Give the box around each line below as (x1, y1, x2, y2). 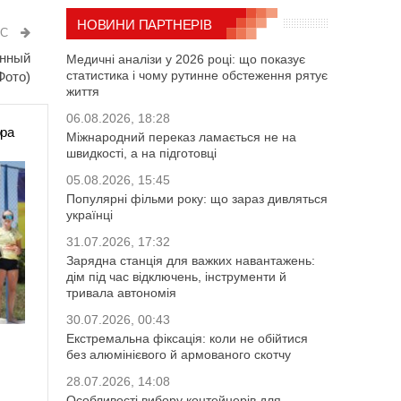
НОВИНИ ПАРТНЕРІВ (77, 16, 212, 32)
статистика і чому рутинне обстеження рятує (66, 67, 328, 82)
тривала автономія (66, 285, 176, 300)
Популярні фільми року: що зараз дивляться (66, 191, 328, 206)
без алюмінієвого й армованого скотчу (66, 346, 291, 362)
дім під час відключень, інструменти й (66, 269, 286, 284)
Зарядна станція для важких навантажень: (66, 252, 315, 268)
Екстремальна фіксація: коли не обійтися (66, 330, 308, 346)
